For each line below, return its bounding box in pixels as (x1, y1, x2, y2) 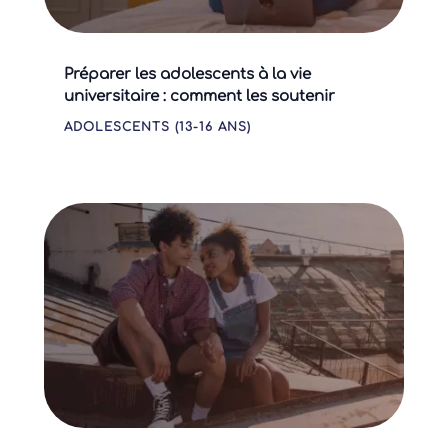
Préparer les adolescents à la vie (63, 65, 311, 83)
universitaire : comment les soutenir (63, 87, 335, 105)
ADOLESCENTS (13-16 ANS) (63, 119, 251, 134)
